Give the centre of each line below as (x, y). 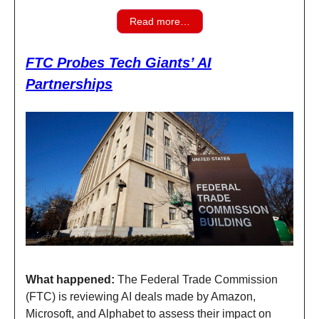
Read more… (159, 22)
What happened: (72, 280)
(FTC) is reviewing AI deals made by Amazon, (141, 297)
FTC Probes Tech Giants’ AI (119, 63)
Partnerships (69, 84)
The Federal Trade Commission (198, 280)
